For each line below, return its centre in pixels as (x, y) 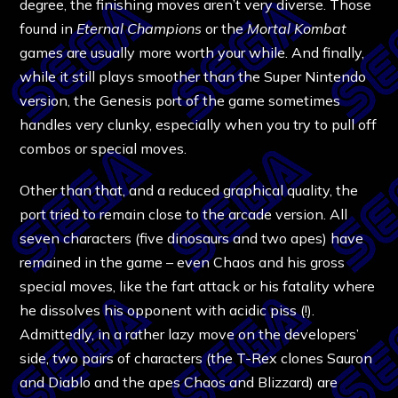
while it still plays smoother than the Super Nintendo (193, 76)
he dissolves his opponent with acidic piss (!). (167, 310)
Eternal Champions (139, 28)
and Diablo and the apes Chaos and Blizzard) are (179, 382)
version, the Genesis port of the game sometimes (180, 100)
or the (225, 28)
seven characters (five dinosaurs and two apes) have (192, 238)
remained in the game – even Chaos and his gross (183, 262)
